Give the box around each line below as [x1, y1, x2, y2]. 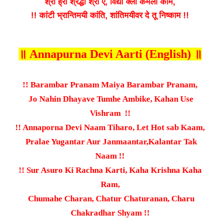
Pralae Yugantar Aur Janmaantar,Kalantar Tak [23, 137, 197, 146]
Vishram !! [89, 108, 131, 118]
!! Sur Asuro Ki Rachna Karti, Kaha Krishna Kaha [18, 165, 202, 175]
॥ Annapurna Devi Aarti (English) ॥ [18, 47, 202, 60]
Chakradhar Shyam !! [70, 208, 150, 218]
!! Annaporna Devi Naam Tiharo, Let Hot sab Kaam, [15, 122, 205, 132]
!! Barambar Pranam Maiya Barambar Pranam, [23, 80, 197, 89]
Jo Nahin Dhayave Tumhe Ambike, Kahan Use [27, 94, 193, 104]
